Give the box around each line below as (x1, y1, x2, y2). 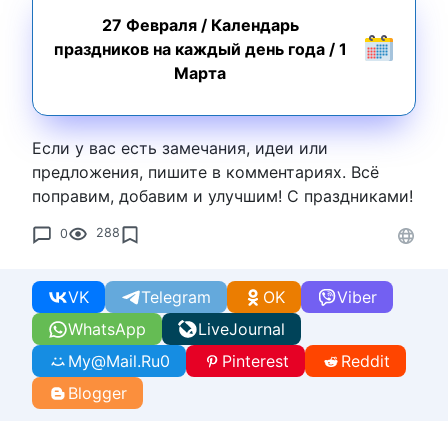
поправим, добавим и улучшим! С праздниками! (32, 186, 413, 207)
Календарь (210, 15, 299, 36)
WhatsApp (68, 319, 146, 340)
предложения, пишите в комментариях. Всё (32, 162, 379, 183)
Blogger (68, 383, 127, 404)
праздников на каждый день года (53, 39, 325, 60)
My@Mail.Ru (68, 351, 160, 372)
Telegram (141, 287, 211, 308)
